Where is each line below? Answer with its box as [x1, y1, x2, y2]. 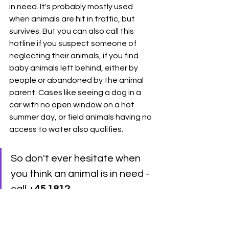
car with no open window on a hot [9, 100, 136, 109]
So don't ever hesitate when [11, 153, 143, 164]
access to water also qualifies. [9, 125, 125, 133]
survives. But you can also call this [9, 27, 135, 35]
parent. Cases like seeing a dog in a [9, 88, 143, 97]
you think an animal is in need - [11, 168, 151, 179]
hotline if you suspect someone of [9, 39, 138, 48]
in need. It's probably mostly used [9, 2, 134, 11]
